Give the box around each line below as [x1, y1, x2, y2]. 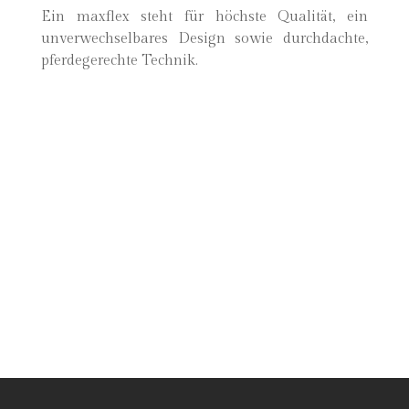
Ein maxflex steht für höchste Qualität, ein [41, 8, 368, 26]
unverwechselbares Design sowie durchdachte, [41, 30, 368, 47]
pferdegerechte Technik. [41, 52, 198, 69]
